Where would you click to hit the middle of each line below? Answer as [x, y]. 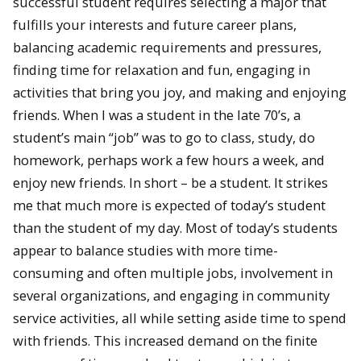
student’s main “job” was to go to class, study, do [164, 137]
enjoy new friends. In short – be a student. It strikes [170, 182]
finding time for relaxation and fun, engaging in [162, 69]
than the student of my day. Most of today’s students [175, 227]
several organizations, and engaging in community [171, 295]
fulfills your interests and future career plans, [155, 24]
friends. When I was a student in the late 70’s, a [157, 114]
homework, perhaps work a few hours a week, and [169, 160]
